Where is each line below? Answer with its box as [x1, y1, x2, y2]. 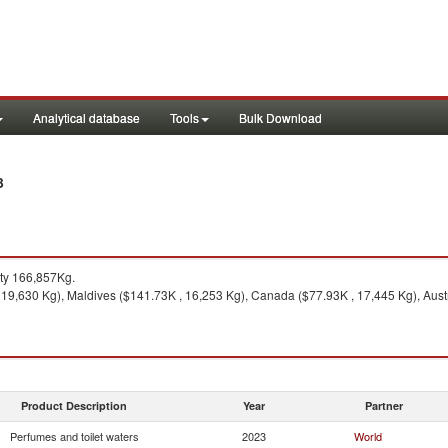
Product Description [21, 398, 127, 413]
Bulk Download [239, 109, 322, 126]
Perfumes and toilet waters [9, 428, 139, 444]
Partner [365, 398, 403, 413]
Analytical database [33, 109, 140, 126]
